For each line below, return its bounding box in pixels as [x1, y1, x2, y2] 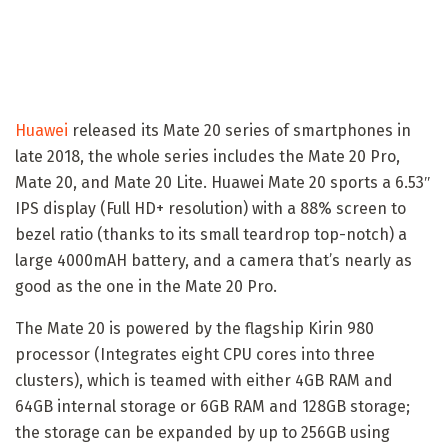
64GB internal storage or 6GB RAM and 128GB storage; [15, 396, 410, 416]
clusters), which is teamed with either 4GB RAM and [15, 370, 393, 390]
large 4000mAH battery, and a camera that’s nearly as [15, 250, 412, 270]
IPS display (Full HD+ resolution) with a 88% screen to [15, 198, 406, 218]
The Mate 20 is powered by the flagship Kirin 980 [15, 318, 374, 338]
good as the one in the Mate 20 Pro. [15, 276, 277, 296]
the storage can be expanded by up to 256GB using [15, 422, 390, 442]
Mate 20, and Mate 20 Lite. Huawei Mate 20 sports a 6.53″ [15, 172, 431, 192]
